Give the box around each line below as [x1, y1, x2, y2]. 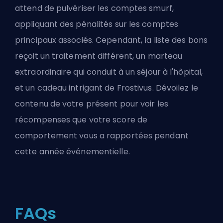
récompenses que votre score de [15, 114, 148, 126]
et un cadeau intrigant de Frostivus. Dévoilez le [15, 82, 198, 94]
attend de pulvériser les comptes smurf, [15, 2, 174, 14]
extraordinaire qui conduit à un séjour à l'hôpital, [15, 66, 203, 78]
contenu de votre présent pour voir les [15, 98, 168, 110]
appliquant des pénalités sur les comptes [15, 18, 179, 30]
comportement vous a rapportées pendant [15, 130, 189, 142]
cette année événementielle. [15, 146, 130, 158]
